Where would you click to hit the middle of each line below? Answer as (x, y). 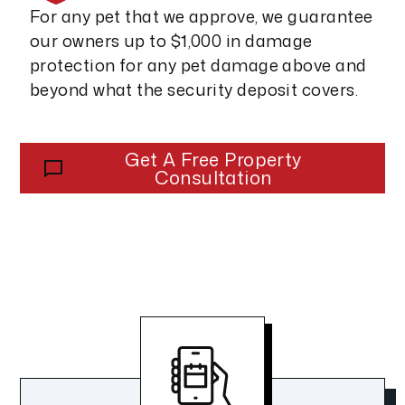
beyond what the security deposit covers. (194, 90)
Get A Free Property (213, 160)
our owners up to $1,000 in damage (171, 41)
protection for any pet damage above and (198, 66)
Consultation (213, 178)
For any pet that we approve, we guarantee (202, 17)
